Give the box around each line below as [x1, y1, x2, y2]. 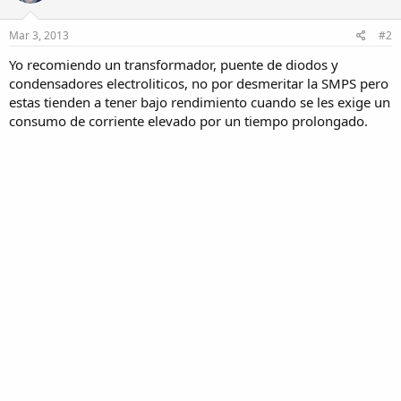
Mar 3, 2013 [9, 28, 69, 43]
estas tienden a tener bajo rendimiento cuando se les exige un [9, 93, 390, 111]
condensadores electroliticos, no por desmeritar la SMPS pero [9, 74, 388, 92]
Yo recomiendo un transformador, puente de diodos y [9, 55, 338, 73]
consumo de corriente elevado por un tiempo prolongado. [9, 112, 368, 130]
